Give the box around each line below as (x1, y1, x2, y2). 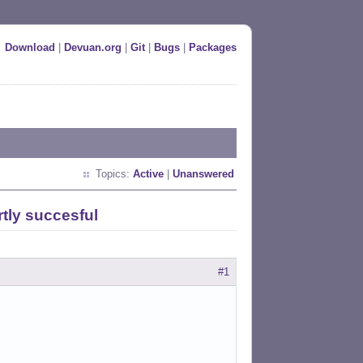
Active (133, 168, 164, 180)
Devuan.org (64, 41, 122, 53)
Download (5, 41, 55, 53)
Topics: (96, 168, 133, 180)
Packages (189, 41, 237, 53)
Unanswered (173, 168, 234, 180)
